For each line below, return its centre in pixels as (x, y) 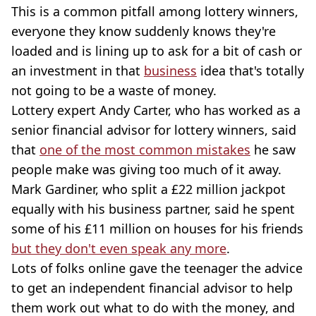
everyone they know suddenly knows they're (144, 31)
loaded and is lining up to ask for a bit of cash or (157, 50)
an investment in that (78, 70)
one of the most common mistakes (145, 149)
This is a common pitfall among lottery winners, (155, 11)
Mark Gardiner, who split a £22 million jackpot (148, 189)
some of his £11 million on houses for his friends (157, 228)
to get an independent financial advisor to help (152, 287)
